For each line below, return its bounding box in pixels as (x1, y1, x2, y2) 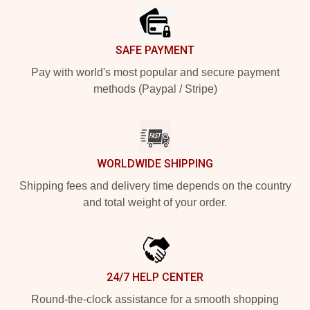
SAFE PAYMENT (116, 44, 194, 57)
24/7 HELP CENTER (107, 271, 203, 284)
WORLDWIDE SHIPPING (97, 157, 213, 170)
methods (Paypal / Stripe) (93, 83, 217, 95)
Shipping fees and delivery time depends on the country (19, 180, 291, 192)
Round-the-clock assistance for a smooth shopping (31, 293, 279, 305)
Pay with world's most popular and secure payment (30, 66, 280, 78)
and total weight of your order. (83, 197, 227, 208)
